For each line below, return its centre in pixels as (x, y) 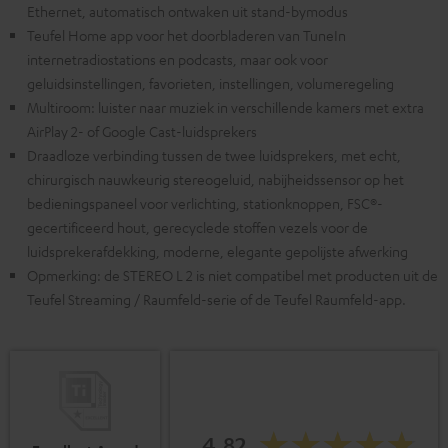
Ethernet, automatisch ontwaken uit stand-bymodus (187, 11)
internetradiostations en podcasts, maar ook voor (177, 59)
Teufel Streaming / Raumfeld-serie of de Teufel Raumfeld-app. (216, 299)
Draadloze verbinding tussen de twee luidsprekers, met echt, (214, 155)
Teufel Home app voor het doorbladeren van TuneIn (186, 35)
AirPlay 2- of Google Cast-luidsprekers (142, 131)
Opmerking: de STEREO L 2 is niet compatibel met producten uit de (232, 275)
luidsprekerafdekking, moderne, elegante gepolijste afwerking (217, 251)
